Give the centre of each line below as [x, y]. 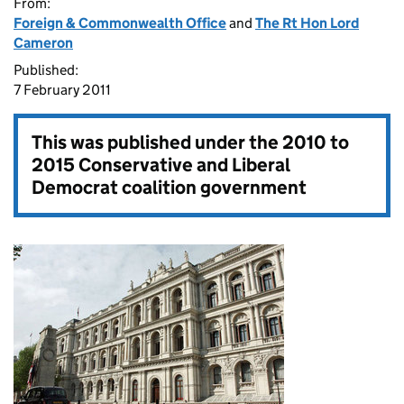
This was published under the [157, 142]
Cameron [43, 43]
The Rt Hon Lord [307, 23]
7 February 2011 [62, 90]
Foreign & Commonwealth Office [120, 23]
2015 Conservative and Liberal [161, 165]
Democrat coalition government [169, 188]
